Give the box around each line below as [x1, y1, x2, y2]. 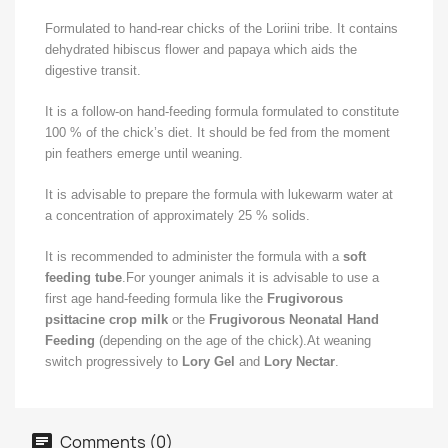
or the [168, 312, 209, 327]
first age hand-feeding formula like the [45, 291, 267, 306]
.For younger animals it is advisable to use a [122, 270, 379, 285]
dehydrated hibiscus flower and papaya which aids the [45, 42, 357, 57]
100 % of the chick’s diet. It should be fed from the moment [45, 125, 390, 140]
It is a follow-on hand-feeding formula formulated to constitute [45, 104, 399, 119]
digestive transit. [45, 63, 141, 78]
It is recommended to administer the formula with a [45, 249, 343, 264]
